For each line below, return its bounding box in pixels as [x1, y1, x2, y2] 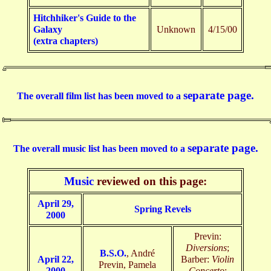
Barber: [181, 253, 212, 264]
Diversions [186, 242, 227, 253]
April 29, [37, 198, 74, 209]
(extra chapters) [33, 36, 98, 47]
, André [126, 247, 155, 258]
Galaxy [33, 24, 62, 35]
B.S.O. [100, 247, 126, 258]
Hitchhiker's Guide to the [33, 13, 136, 24]
